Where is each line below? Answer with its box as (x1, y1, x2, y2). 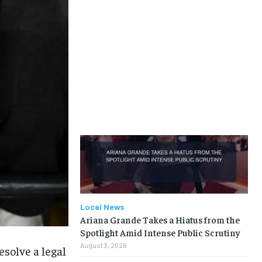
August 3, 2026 (80, 241, 127, 250)
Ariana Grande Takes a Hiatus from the (80, 213, 240, 226)
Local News (80, 202, 125, 212)
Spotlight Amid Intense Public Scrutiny (80, 226, 240, 239)
